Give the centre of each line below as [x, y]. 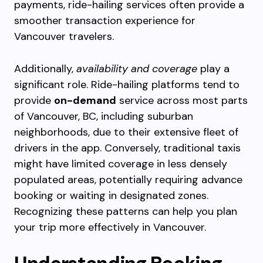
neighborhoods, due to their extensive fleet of [126, 132]
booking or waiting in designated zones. [111, 195]
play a [213, 69]
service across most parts [182, 100]
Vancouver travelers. [64, 36]
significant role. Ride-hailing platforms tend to [127, 85]
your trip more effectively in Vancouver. [110, 227]
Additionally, [45, 69]
